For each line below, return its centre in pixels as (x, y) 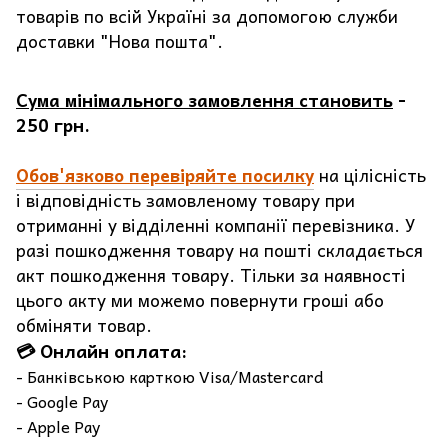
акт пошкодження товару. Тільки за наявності (211, 275)
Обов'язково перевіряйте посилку (165, 175)
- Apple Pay (58, 426)
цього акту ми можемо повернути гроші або (200, 300)
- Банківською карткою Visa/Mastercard (169, 376)
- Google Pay (62, 401)
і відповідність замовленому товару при (185, 200)
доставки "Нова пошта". (119, 41)
